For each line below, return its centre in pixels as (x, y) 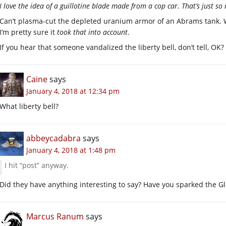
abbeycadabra (53, 138)
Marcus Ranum (55, 216)
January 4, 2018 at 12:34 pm (73, 91)
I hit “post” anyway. (37, 165)
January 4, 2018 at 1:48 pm (71, 150)
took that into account (92, 32)
